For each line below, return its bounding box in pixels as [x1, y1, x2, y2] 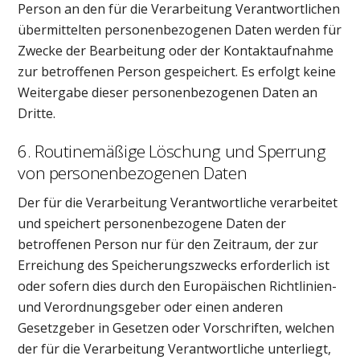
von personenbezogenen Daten [18, 161, 247, 184]
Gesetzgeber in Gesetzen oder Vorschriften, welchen [18, 319, 335, 337]
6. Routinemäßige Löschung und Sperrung [18, 139, 326, 162]
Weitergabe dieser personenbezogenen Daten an [18, 83, 318, 101]
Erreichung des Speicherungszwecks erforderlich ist [18, 256, 330, 275]
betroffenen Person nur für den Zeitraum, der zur [18, 235, 319, 254]
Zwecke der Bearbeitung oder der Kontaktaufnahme [18, 41, 334, 59]
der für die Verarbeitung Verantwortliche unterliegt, [18, 340, 332, 358]
